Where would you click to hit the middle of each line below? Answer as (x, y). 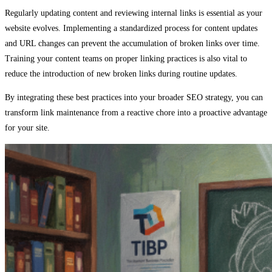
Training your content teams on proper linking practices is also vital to (126, 59)
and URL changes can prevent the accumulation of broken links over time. (132, 44)
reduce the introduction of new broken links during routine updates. (121, 74)
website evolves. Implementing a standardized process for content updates (131, 29)
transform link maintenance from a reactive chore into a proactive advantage (136, 113)
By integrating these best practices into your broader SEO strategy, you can (134, 98)
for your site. (27, 128)
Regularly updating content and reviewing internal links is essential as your (134, 13)
